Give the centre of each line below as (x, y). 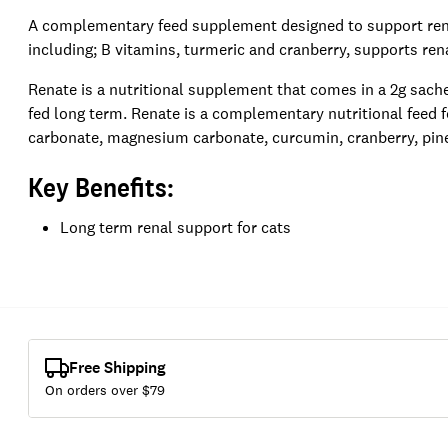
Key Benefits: (101, 186)
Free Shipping (117, 367)
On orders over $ (97, 389)
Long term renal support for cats (175, 227)
